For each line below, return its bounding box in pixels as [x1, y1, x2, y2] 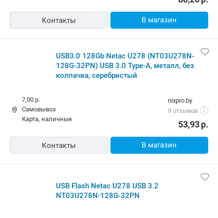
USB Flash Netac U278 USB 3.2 [56, 181, 159, 190]
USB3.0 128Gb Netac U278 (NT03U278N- [56, 51, 194, 60]
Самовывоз [22, 105, 56, 113]
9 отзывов [168, 107, 198, 114]
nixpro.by [168, 96, 192, 104]
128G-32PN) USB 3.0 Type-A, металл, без [56, 61, 194, 70]
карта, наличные [26, 115, 72, 123]
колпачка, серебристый [56, 71, 137, 80]
